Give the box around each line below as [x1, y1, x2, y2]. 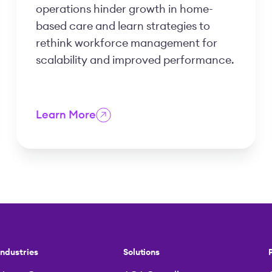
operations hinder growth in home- [35, 4, 213, 15]
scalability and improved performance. [35, 55, 234, 66]
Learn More [35, 109, 96, 121]
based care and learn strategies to [35, 21, 210, 32]
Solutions [123, 248, 160, 257]
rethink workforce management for [35, 38, 217, 49]
